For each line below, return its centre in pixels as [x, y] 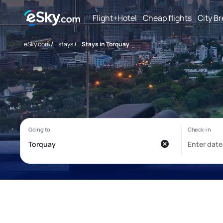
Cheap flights [167, 18]
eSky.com [37, 44]
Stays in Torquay [106, 44]
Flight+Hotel [115, 18]
